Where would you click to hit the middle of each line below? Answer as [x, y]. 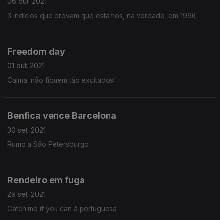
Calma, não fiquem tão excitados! [61, 80]
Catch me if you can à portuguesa [62, 208]
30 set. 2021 [27, 130]
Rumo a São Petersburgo [48, 144]
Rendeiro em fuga [46, 180]
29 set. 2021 [27, 194]
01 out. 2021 [26, 66]
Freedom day [36, 51]
